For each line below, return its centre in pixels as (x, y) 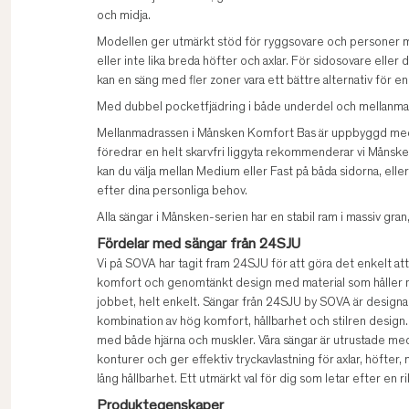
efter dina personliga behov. (172, 192)
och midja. (124, 17)
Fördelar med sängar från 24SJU (199, 245)
